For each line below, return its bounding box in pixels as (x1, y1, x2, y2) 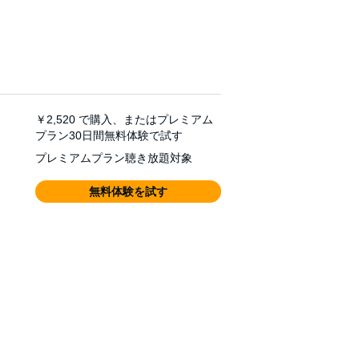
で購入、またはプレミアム (79, 113, 213, 126)
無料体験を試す (88, 185, 167, 198)
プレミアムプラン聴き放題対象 (35, 151, 192, 164)
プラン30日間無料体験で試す (35, 129, 183, 142)
